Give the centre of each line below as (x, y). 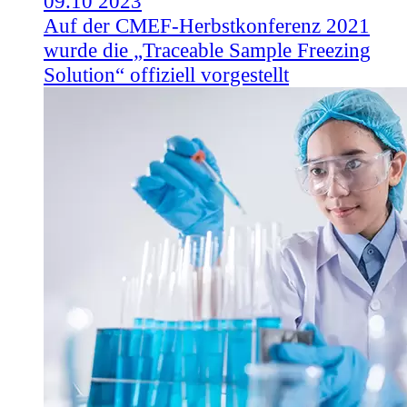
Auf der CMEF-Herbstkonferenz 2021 (207, 26)
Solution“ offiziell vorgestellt (166, 75)
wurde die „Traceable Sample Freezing (207, 50)
